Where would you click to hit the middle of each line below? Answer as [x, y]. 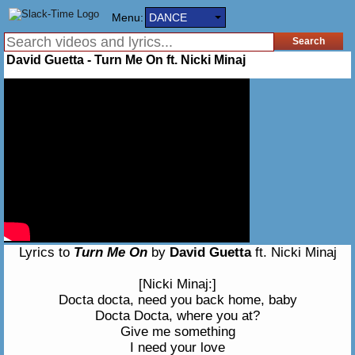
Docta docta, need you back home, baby [177, 300]
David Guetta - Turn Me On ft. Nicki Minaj [126, 60]
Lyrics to [46, 252]
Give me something [177, 332]
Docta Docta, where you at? [177, 316]
